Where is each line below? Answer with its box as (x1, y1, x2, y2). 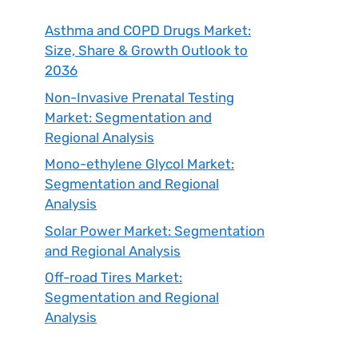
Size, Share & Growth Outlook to (45, 42, 248, 59)
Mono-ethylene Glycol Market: (45, 156, 234, 173)
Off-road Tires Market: (45, 269, 182, 286)
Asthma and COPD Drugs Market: (45, 22, 251, 39)
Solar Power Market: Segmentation (45, 222, 265, 239)
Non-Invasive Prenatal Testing (45, 89, 234, 105)
